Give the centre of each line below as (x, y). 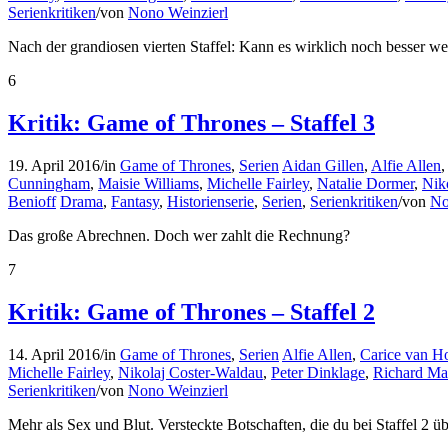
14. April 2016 (54, 354)
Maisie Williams (148, 183)
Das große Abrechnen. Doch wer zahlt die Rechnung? (179, 235)
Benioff (32, 201)
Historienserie (210, 201)
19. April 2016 (54, 165)
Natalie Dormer (365, 183)
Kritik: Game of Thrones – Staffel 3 (191, 122)
